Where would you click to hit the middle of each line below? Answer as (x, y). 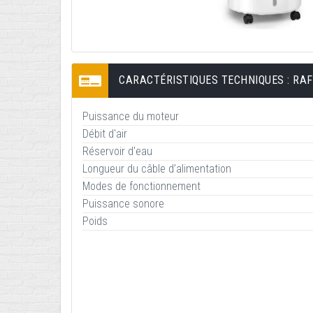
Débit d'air (105, 133)
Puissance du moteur (131, 116)
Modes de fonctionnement (141, 186)
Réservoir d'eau (117, 151)
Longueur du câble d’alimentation (157, 168)
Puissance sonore (123, 203)
